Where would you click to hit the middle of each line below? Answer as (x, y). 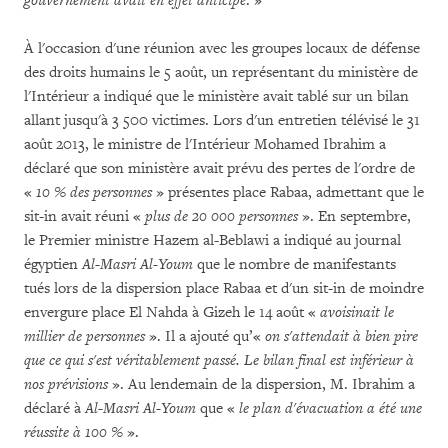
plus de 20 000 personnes (221, 216)
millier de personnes (84, 336)
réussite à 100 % (73, 432)
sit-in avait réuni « (84, 216)
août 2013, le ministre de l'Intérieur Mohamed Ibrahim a (205, 144)
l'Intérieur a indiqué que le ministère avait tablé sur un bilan (216, 96)
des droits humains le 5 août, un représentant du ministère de (221, 72)
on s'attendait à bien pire (341, 336)
